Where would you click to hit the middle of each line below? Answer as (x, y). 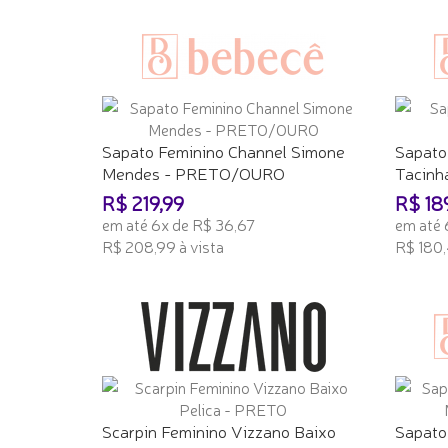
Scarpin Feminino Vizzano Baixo (219, 430)
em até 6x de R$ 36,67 (178, 223)
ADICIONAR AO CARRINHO (194, 278)
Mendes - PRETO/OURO (193, 172)
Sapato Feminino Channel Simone (223, 150)
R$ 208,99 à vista (163, 245)
